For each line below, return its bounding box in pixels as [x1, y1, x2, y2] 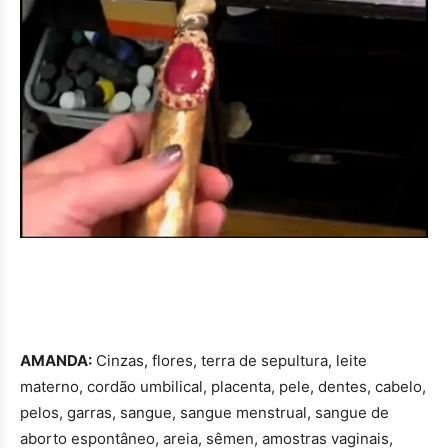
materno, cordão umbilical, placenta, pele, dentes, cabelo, [20, 376, 426, 396]
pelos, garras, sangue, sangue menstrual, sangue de [20, 402, 389, 422]
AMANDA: [20, 350, 92, 370]
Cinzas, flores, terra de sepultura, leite [92, 350, 367, 370]
